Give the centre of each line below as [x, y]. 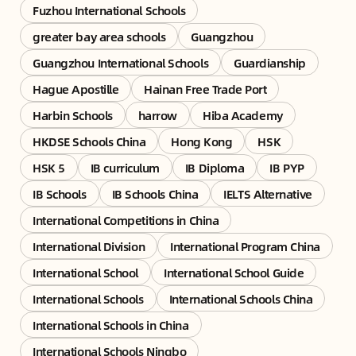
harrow [158, 114]
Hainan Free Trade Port [205, 88]
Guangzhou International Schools [121, 62]
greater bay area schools [99, 36]
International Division [89, 246]
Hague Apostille [76, 88]
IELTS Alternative [268, 193]
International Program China [245, 246]
